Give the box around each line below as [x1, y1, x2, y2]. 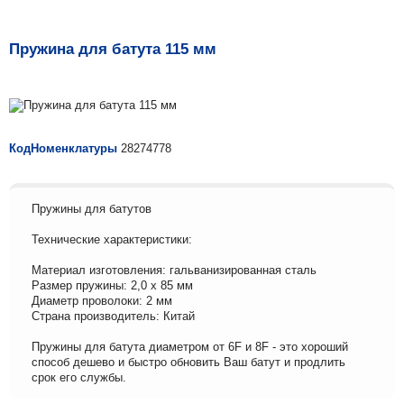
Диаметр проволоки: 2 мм [32, 294, 172, 308]
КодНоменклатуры [9, 142, 117, 155]
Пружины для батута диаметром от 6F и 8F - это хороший [32, 340, 348, 353]
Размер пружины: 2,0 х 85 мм [32, 279, 193, 292]
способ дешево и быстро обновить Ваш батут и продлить [32, 355, 345, 369]
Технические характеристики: [32, 233, 192, 246]
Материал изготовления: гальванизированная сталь [32, 263, 317, 277]
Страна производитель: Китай [32, 309, 195, 323]
